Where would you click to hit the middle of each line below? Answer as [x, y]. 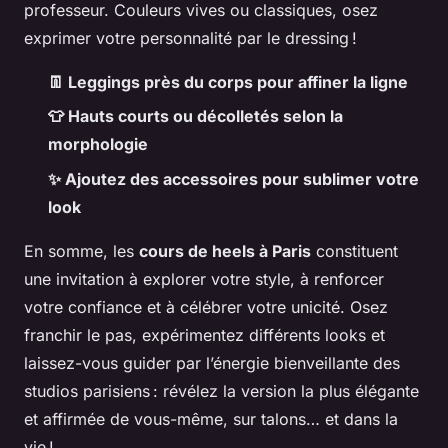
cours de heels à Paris [225, 250]
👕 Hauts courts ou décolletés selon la [195, 116]
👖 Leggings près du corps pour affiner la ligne [228, 81]
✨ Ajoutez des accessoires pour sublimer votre [233, 178]
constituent [354, 250]
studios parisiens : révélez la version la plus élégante [221, 390]
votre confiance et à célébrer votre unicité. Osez [206, 306]
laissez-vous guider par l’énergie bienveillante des [212, 362]
